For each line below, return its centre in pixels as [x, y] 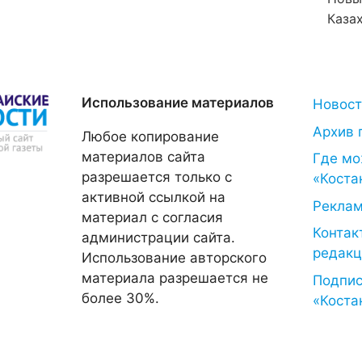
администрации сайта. [158, 238]
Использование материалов [177, 103]
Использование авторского [174, 258]
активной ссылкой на [153, 197]
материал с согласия [152, 217]
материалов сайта [143, 157]
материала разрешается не [175, 278]
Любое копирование [150, 137]
